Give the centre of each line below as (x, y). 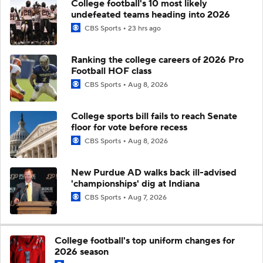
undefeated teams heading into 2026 (151, 14)
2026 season (82, 252)
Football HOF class (111, 71)
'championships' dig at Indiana (135, 183)
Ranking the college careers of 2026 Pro (157, 60)
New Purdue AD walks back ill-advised (154, 172)
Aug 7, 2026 (147, 197)
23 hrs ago (144, 28)
